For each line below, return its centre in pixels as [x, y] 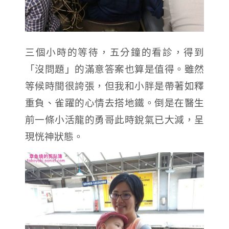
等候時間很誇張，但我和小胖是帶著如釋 [114, 86]
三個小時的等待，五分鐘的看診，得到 [114, 52]
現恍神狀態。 [54, 136]
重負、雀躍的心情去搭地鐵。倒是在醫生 [114, 103]
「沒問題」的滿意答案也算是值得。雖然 [114, 69]
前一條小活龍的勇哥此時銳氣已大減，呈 [114, 120]
